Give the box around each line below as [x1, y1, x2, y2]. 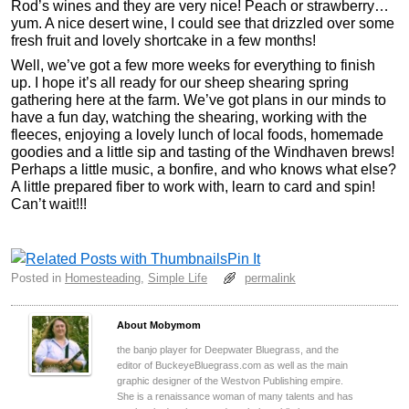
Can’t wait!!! [11, 196, 87, 213]
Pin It [227, 251, 260, 267]
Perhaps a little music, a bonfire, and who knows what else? [11, 162, 396, 178]
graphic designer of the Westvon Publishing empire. [117, 375, 343, 387]
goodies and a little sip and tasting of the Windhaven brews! [11, 144, 394, 161]
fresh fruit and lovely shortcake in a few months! [11, 33, 316, 49]
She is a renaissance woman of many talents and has [117, 391, 353, 403]
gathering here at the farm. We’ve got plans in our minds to [11, 92, 386, 109]
